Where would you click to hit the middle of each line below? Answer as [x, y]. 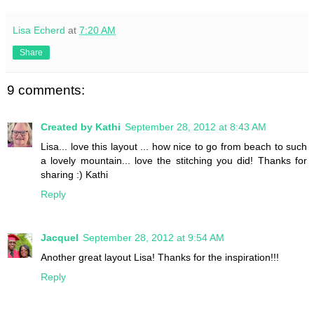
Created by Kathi [81, 127]
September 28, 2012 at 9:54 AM [153, 237]
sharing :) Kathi [74, 174]
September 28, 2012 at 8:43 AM [196, 127]
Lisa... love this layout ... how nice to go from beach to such [174, 146]
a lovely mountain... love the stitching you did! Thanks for [174, 160]
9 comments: [46, 90]
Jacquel [60, 237]
